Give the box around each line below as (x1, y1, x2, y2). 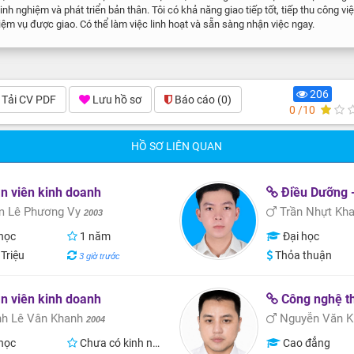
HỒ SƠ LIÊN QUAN (131, 140, 223, 153)
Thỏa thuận (273, 249, 333, 262)
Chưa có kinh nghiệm (77, 337, 153, 349)
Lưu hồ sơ (92, 93, 141, 106)
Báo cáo (174, 93, 217, 106)
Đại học (281, 230, 320, 243)
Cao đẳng (281, 337, 331, 349)
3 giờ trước (79, 251, 121, 261)
